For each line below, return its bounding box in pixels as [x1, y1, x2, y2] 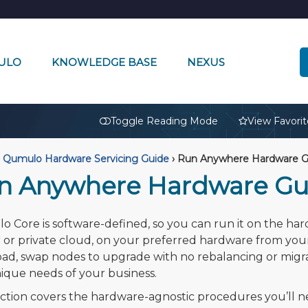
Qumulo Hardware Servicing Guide [2, 153, 169, 165]
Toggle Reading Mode [111, 115, 218, 127]
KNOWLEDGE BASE [51, 55, 157, 69]
